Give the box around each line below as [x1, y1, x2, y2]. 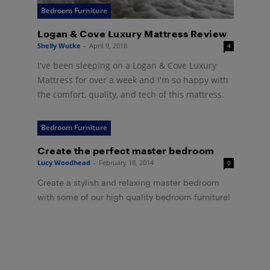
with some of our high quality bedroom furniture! [37, 192, 230, 202]
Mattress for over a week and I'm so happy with [37, 74, 228, 86]
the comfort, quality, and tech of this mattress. [37, 89, 224, 101]
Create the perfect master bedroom [37, 145, 215, 157]
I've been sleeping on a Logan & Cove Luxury [37, 60, 216, 72]
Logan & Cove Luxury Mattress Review [37, 28, 227, 40]
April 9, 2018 [89, 41, 127, 51]
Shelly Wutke [37, 41, 81, 51]
